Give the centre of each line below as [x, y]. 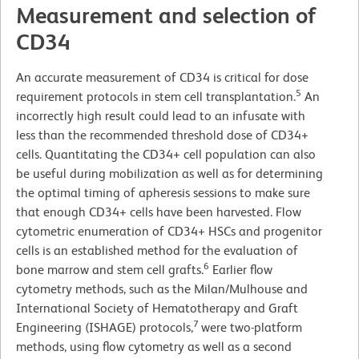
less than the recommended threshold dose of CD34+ [162, 135]
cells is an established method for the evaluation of [157, 251]
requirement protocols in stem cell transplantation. [156, 97]
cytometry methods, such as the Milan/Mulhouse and [162, 289]
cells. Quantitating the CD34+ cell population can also [166, 155]
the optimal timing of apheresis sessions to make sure [163, 193]
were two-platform [252, 328]
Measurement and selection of [166, 16]
